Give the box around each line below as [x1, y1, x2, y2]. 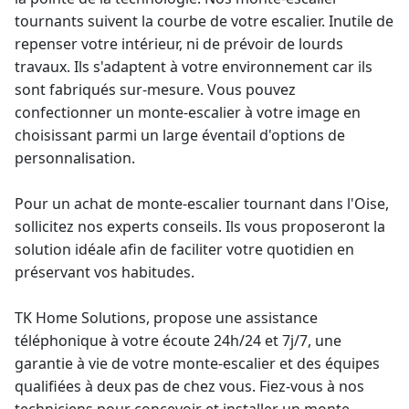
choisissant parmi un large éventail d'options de [15, 125, 345, 145]
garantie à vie [15, 353, 108, 373]
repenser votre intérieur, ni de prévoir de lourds [15, 34, 343, 54]
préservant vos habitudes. [15, 262, 194, 282]
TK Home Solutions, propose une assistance [15, 308, 318, 328]
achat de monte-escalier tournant [74, 194, 306, 214]
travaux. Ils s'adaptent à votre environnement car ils [15, 57, 372, 77]
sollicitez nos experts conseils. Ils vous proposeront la [15, 216, 385, 236]
